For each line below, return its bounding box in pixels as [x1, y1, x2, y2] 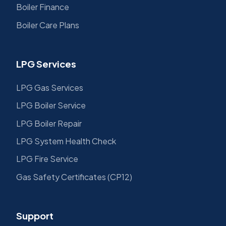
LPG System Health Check [16, 135, 116, 146]
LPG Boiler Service [16, 100, 86, 111]
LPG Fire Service [16, 153, 78, 164]
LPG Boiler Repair [16, 118, 82, 129]
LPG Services [16, 58, 76, 70]
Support [16, 209, 53, 221]
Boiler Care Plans [16, 19, 79, 30]
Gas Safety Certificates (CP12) [16, 171, 132, 182]
